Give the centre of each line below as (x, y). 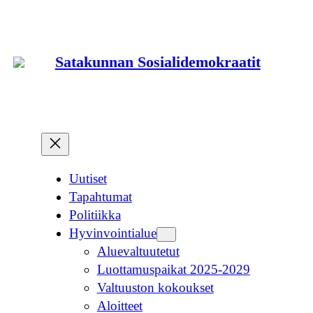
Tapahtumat (100, 196)
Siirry (20, 14)
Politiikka (95, 214)
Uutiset (88, 178)
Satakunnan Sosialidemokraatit (158, 62)
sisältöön (28, 32)
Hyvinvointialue (112, 233)
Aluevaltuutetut (138, 251)
